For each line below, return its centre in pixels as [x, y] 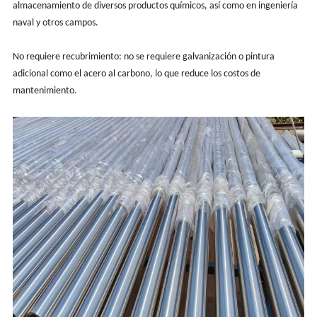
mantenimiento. [45, 91]
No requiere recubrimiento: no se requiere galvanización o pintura [143, 57]
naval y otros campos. [55, 23]
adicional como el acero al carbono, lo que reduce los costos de [136, 74]
